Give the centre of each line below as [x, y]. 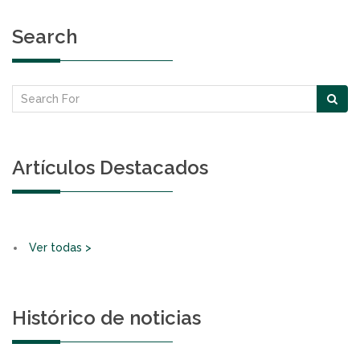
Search [45, 37]
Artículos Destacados [110, 168]
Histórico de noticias [106, 318]
